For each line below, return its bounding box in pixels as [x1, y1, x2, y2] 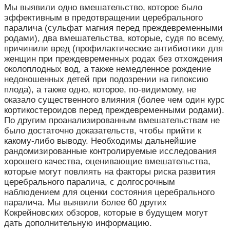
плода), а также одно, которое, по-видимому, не [4, 84, 196, 94]
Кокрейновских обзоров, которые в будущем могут [4, 207, 208, 218]
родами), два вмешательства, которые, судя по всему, [4, 33, 224, 43]
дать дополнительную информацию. [4, 218, 152, 228]
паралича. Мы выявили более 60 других [4, 197, 167, 207]
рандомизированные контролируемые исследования [4, 146, 217, 156]
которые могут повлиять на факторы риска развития [4, 166, 216, 177]
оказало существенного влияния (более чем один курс [4, 94, 225, 105]
